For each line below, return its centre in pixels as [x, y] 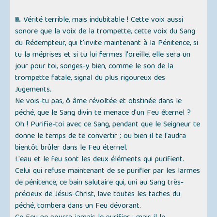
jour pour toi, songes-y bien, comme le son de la [94, 67]
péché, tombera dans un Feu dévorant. [78, 207]
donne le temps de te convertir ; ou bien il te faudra [101, 137]
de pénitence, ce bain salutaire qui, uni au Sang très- [100, 183]
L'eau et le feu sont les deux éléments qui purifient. [100, 160]
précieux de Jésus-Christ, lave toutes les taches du [98, 195]
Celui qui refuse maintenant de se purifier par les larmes [108, 172]
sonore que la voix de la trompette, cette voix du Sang [105, 32]
